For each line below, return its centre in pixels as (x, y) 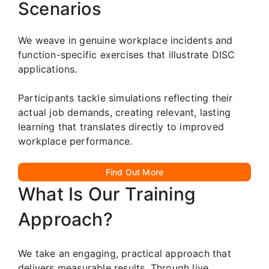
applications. (48, 69)
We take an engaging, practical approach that (125, 253)
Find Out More (134, 172)
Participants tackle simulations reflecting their (125, 98)
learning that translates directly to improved (121, 126)
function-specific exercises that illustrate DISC (127, 54)
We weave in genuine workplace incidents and (125, 40)
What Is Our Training (107, 194)
